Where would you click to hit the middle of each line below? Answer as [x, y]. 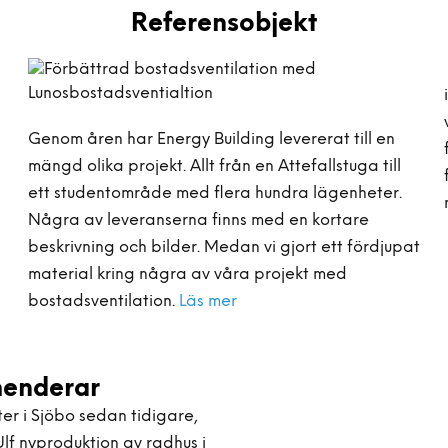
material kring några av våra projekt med [187, 274]
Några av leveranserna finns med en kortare [198, 220]
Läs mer [208, 301]
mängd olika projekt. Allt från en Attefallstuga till [214, 166]
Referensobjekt [224, 24]
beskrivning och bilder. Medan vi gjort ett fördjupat [224, 247]
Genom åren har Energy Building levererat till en [211, 139]
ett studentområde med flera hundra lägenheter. [215, 193]
